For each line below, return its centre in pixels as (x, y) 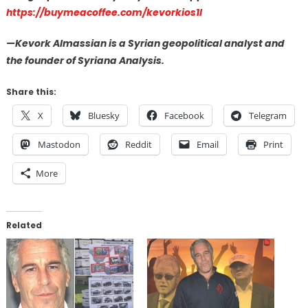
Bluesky (103, 116)
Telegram (267, 116)
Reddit (138, 145)
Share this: (31, 92)
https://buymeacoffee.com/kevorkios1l (104, 13)
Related (24, 225)
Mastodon (59, 145)
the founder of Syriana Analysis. (85, 61)
